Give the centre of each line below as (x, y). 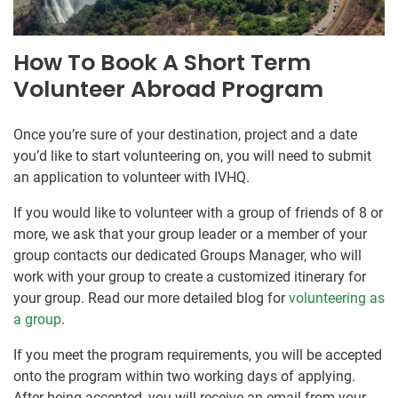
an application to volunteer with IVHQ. (131, 178)
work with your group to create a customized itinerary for (190, 277)
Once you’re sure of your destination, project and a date (185, 135)
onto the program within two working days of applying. (184, 377)
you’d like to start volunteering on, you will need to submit (192, 156)
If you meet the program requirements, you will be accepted (198, 355)
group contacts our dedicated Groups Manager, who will (187, 256)
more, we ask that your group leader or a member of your (190, 235)
